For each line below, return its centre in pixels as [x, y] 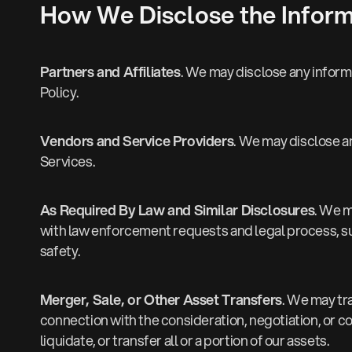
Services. [68, 161]
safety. [60, 251]
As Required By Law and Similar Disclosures [177, 210]
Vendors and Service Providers [137, 141]
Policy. [59, 92]
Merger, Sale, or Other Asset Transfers [161, 300]
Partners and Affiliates [110, 72]
